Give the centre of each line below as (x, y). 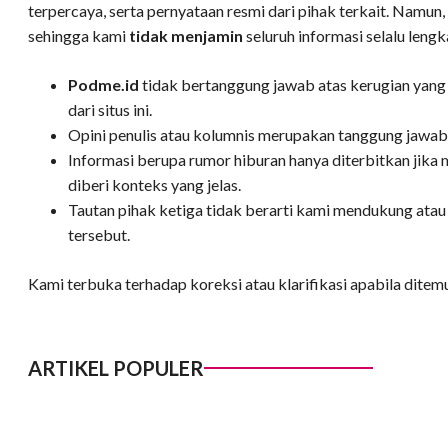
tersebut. (99, 235)
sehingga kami (78, 36)
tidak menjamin (186, 36)
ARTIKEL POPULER (116, 368)
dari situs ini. (110, 110)
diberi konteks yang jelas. (154, 185)
